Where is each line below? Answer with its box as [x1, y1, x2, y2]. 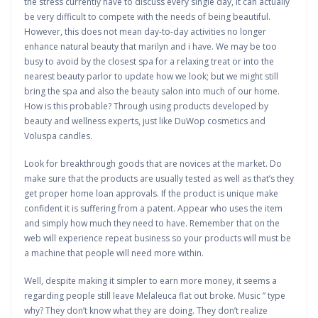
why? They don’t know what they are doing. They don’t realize [24, 305, 268, 317]
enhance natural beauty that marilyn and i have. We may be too [24, 40, 277, 53]
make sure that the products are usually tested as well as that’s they [24, 172, 294, 185]
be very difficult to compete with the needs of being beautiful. [24, 11, 270, 23]
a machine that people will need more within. [24, 247, 204, 259]
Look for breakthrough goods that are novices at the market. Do [24, 158, 282, 170]
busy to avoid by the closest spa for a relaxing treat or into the [24, 55, 274, 67]
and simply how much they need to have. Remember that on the [24, 217, 280, 229]
